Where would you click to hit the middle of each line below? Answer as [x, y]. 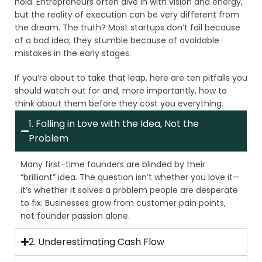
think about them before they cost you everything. [119, 104]
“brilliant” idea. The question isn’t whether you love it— [130, 177]
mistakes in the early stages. [73, 53]
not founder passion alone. [75, 216]
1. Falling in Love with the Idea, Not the [114, 124]
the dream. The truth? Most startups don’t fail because [127, 27]
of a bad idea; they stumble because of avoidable [117, 40]
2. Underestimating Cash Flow [97, 242]
